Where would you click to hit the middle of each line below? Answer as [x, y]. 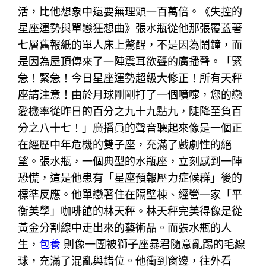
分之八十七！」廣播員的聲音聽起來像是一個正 [130, 128]
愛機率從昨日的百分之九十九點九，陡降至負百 [130, 111]
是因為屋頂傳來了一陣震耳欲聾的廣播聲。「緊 [130, 61]
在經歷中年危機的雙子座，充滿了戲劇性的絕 [125, 144]
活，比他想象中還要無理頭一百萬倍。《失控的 [130, 11]
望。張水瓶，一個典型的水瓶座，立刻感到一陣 [130, 161]
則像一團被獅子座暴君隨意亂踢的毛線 [153, 244]
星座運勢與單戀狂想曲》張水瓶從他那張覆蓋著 [130, 28]
